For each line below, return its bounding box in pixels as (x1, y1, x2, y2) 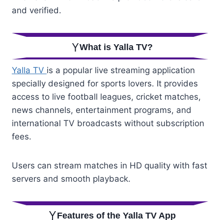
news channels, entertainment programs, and (12, 105, 192, 115)
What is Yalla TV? (80, 42, 153, 53)
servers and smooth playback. (12, 174, 131, 184)
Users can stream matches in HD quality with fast (12, 161, 207, 171)
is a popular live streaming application (47, 65, 195, 76)
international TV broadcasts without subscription (12, 118, 204, 129)
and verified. (12, 5, 61, 16)
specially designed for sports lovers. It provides (12, 79, 198, 89)
